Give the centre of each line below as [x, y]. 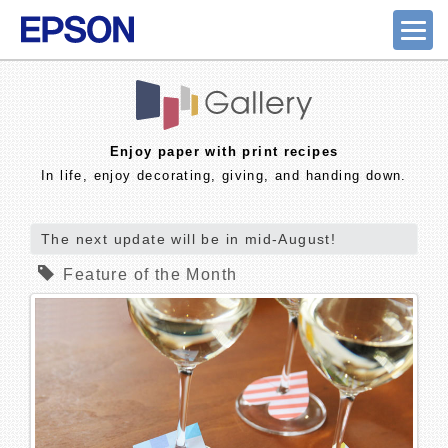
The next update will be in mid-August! [189, 239]
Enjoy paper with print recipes [224, 151]
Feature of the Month [150, 274]
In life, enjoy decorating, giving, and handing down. [224, 175]
